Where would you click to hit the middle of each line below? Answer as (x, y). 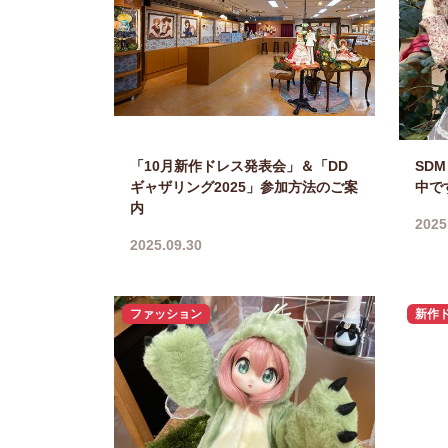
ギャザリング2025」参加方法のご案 (244, 186)
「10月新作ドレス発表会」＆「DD (239, 165)
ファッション (165, 313)
